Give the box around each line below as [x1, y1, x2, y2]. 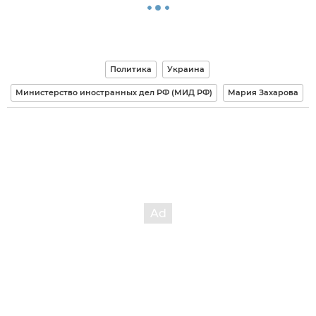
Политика [109, 63, 152, 74]
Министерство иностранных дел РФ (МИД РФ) [16, 87, 212, 97]
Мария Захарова [228, 87, 298, 97]
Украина [166, 63, 205, 74]
